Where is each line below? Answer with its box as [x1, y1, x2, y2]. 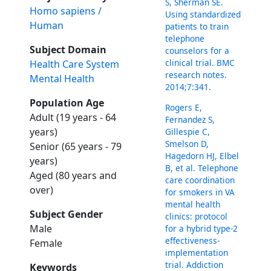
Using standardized [165, 8, 241, 21]
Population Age [30, 96, 105, 110]
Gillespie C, [165, 126, 211, 138]
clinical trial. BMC [165, 57, 235, 69]
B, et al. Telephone [165, 162, 239, 174]
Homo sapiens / [30, 4, 102, 18]
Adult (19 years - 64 [30, 111, 117, 125]
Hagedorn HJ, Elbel [165, 150, 240, 162]
